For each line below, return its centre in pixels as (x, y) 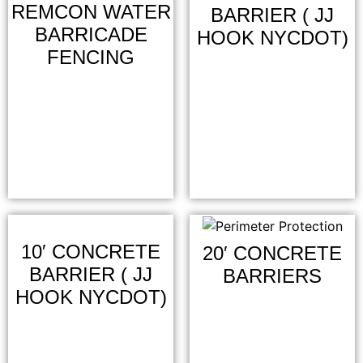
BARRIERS (272, 275)
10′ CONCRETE (91, 252)
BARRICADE (91, 34)
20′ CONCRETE (272, 253)
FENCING (91, 57)
